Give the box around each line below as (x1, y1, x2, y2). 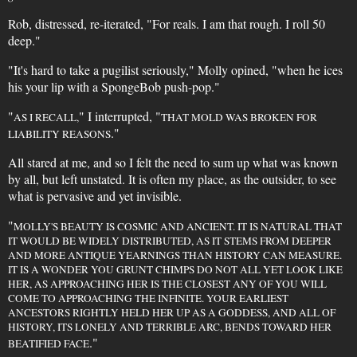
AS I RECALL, (13, 110, 79, 124)
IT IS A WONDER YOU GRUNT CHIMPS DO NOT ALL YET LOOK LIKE (7, 262, 343, 277)
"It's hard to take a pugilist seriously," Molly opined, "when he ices (7, 61, 343, 78)
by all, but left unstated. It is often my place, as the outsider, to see (7, 171, 336, 187)
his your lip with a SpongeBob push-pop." (7, 78, 220, 95)
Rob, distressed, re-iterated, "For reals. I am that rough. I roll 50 (7, 15, 325, 32)
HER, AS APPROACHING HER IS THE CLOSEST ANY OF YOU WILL (7, 277, 327, 291)
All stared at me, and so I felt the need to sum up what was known (7, 154, 338, 171)
